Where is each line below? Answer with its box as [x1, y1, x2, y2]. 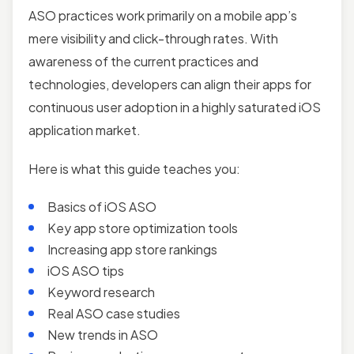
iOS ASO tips [47, 262, 124, 279]
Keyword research [47, 284, 155, 300]
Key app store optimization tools [47, 220, 238, 236]
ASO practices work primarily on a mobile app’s [28, 7, 297, 24]
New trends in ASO [47, 326, 158, 343]
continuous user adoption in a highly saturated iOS [28, 99, 321, 115]
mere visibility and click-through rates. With [28, 30, 278, 47]
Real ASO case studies [47, 305, 180, 322]
